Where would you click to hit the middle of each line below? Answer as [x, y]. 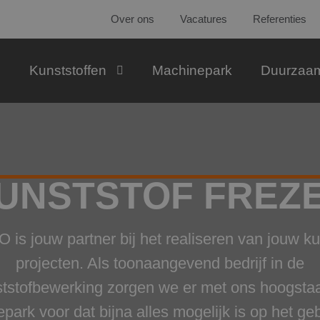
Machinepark [192, 70]
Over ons [132, 19]
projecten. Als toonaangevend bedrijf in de [160, 263]
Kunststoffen [67, 70]
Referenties [279, 19]
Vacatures [203, 19]
